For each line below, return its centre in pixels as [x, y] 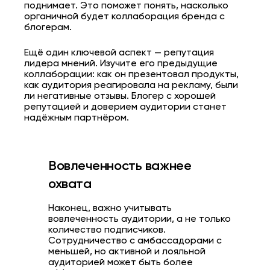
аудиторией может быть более [121, 263]
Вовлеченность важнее [120, 167]
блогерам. [48, 28]
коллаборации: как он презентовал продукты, [131, 75]
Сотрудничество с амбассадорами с [135, 241]
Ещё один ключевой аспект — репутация [119, 53]
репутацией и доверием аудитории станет [125, 108]
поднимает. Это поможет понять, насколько [126, 6]
